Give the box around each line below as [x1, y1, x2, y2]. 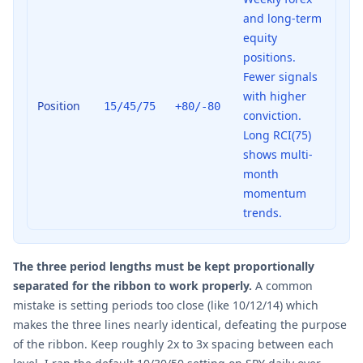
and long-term [243, 10, 322, 26]
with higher [243, 88, 306, 104]
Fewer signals [243, 68, 318, 84]
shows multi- [243, 146, 313, 162]
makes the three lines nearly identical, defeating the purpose [13, 316, 347, 332]
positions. [243, 49, 296, 65]
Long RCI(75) [243, 126, 311, 143]
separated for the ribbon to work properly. [13, 277, 252, 293]
